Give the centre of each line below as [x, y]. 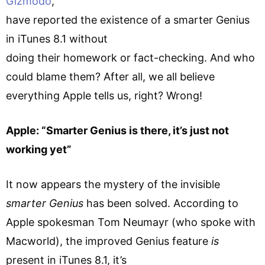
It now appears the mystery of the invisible [113, 184]
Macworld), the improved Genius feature [109, 241]
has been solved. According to [161, 203]
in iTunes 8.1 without [57, 38]
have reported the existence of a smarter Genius [128, 20]
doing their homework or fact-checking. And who [130, 57]
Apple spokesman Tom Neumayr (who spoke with [131, 222]
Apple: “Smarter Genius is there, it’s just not [117, 130]
